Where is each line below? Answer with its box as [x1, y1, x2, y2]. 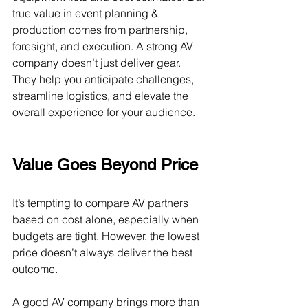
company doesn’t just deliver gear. [12, 56, 184, 69]
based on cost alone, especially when [12, 212, 201, 226]
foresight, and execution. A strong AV [12, 39, 196, 53]
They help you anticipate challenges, [12, 72, 197, 86]
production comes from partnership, [12, 23, 190, 36]
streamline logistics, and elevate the [12, 89, 191, 102]
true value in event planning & [12, 6, 162, 20]
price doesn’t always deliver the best [12, 245, 195, 259]
